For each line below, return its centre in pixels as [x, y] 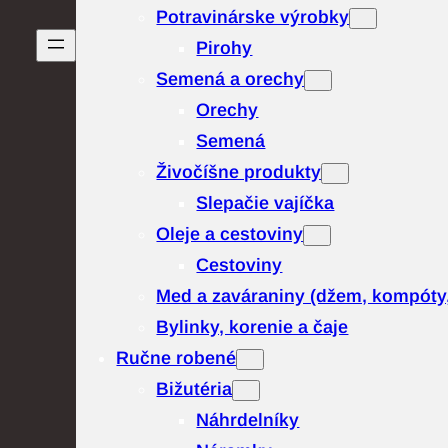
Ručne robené [176, 358]
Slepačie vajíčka [265, 203]
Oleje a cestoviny [230, 234]
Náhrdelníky [248, 420]
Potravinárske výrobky [253, 17]
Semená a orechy [230, 79]
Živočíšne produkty [239, 172]
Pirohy [224, 48]
